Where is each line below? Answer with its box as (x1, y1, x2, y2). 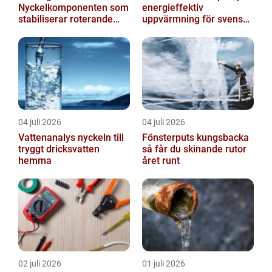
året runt (142, 155, 180, 167)
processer (18, 25, 62, 37)
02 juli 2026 (18, 259, 61, 269)
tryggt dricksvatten (18, 143, 100, 155)
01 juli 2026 (142, 259, 185, 269)
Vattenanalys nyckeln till (18, 132, 78, 144)
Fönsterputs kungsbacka (142, 132, 249, 144)
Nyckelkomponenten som (18, 2, 129, 14)
